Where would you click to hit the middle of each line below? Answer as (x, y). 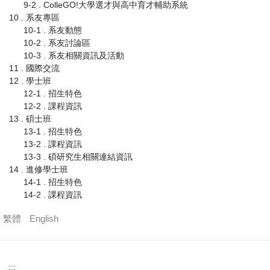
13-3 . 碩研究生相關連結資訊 (78, 157)
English (44, 219)
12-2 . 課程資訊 (53, 106)
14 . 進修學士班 (39, 170)
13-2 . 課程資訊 (53, 144)
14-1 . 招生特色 (53, 182)
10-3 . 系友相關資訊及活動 (74, 56)
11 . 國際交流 (34, 68)
